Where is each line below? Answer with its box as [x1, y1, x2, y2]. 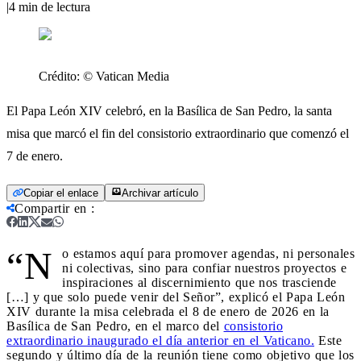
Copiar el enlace [23, 186, 98, 199]
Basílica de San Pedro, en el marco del [6, 318, 224, 333]
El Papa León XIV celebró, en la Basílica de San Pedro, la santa [6, 103, 332, 118]
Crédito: [39, 68, 83, 83]
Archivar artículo [122, 186, 198, 199]
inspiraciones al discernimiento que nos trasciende [62, 275, 337, 289]
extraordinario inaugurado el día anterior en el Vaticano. [6, 333, 314, 347]
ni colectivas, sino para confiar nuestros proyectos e [62, 260, 346, 275]
